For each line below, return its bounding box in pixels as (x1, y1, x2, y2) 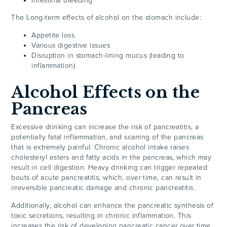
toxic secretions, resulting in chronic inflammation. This (11, 211, 192, 220)
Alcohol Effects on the (11, 83, 200, 102)
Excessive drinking (11, 123, 72, 132)
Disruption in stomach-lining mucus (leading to (31, 51, 184, 60)
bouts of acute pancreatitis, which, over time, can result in (11, 173, 202, 182)
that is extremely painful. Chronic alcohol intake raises (11, 143, 190, 152)
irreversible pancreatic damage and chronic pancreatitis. (11, 183, 198, 193)
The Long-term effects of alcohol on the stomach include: (11, 13, 202, 22)
